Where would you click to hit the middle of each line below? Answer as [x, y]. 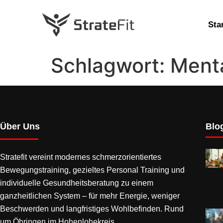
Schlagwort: [111, 65]
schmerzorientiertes [127, 157]
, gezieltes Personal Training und [127, 170]
